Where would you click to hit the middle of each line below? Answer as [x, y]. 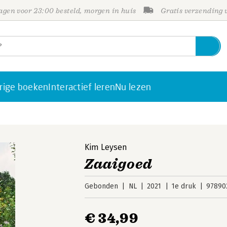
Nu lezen [133, 87]
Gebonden [102, 186]
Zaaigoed [119, 164]
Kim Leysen [106, 147]
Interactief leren [82, 87]
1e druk [184, 186]
